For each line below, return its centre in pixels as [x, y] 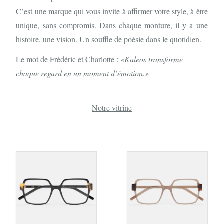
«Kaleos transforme [152, 59]
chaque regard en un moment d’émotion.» [83, 73]
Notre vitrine [112, 108]
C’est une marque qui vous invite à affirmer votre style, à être [112, 11]
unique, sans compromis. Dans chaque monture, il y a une [112, 25]
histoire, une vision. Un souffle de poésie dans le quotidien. [109, 39]
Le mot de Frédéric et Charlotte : [68, 59]
